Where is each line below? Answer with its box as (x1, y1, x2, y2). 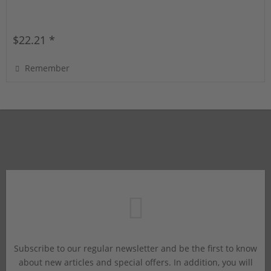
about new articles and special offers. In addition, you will (18, 256, 253, 268)
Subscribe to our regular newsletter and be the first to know (14, 242, 257, 254)
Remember (25, 62, 70, 74)
